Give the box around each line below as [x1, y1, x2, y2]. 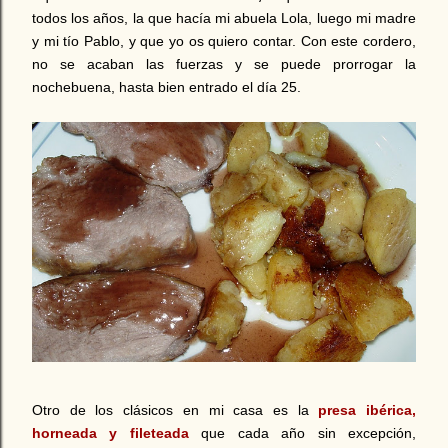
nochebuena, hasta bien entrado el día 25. [32, 79, 301, 96]
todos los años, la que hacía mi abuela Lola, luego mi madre [32, 10, 416, 27]
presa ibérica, [318, 401, 417, 418]
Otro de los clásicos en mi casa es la [32, 401, 319, 418]
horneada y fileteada [32, 424, 189, 441]
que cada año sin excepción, [188, 424, 417, 441]
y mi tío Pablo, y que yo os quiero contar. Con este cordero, [32, 33, 416, 50]
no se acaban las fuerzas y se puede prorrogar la [32, 56, 416, 73]
